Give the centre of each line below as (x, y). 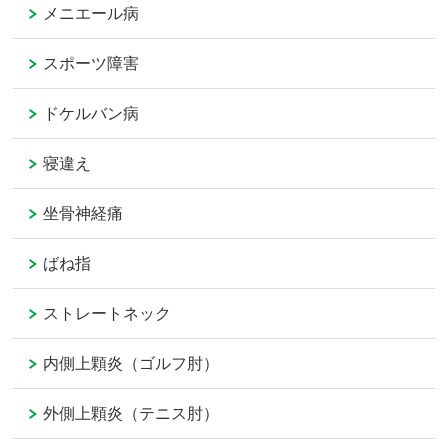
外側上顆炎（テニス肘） (131, 414)
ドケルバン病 (91, 114)
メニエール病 (91, 14)
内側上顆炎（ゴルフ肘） (131, 364)
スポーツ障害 (91, 64)
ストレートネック (107, 314)
